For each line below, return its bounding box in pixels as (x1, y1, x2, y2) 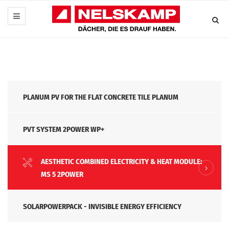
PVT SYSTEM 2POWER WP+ (23, 125, 104, 134)
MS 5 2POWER (41, 170, 83, 179)
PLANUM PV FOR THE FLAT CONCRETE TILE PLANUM (23, 93, 178, 102)
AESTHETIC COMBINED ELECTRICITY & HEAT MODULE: (41, 157, 202, 167)
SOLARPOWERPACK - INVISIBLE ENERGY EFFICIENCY (23, 202, 181, 212)
